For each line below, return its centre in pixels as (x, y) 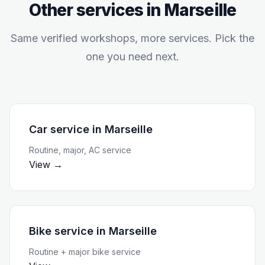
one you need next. (132, 56)
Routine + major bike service (85, 252)
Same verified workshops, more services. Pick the (132, 38)
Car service (59, 129)
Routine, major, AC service (80, 150)
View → (46, 164)
